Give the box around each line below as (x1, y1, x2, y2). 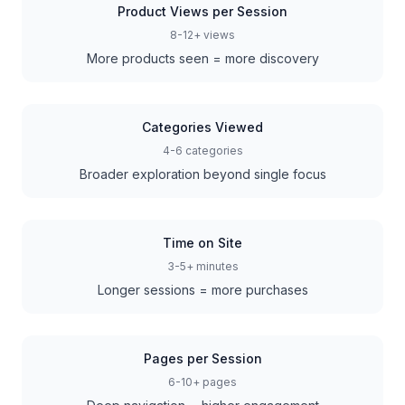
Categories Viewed (142, 119, 263, 135)
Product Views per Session (118, 4, 287, 19)
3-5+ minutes (166, 259, 239, 273)
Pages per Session (143, 351, 262, 366)
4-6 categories (162, 144, 243, 157)
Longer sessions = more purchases (97, 282, 308, 297)
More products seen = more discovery (86, 51, 319, 66)
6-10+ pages (168, 375, 237, 389)
